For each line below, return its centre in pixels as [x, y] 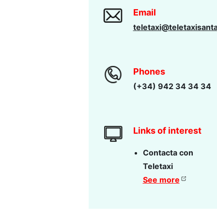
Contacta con [168, 153]
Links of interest [167, 131]
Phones [149, 72]
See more [161, 180]
